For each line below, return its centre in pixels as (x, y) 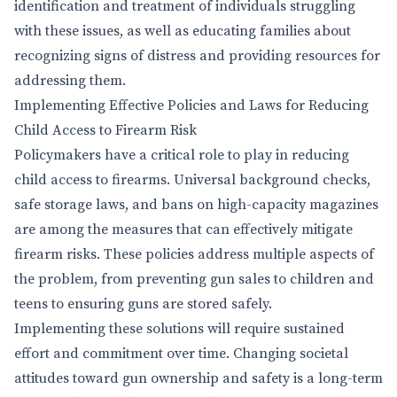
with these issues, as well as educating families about (183, 31)
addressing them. (70, 81)
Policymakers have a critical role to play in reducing (182, 155)
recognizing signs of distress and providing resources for (197, 56)
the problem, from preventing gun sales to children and (194, 279)
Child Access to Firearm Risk (105, 130)
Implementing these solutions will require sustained (179, 329)
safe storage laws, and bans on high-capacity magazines (196, 205)
